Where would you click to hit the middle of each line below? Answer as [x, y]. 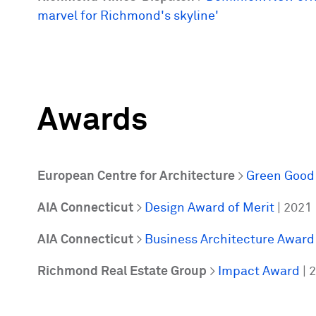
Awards [93, 121]
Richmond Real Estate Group [122, 271]
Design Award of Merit [210, 208]
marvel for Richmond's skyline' [128, 17]
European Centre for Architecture [136, 176]
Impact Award [259, 271]
